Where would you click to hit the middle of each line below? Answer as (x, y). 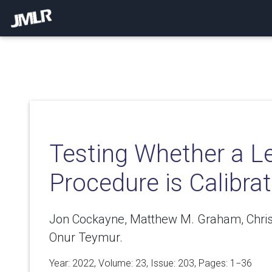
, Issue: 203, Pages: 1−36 (199, 263)
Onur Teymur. (86, 237)
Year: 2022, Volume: (92, 263)
